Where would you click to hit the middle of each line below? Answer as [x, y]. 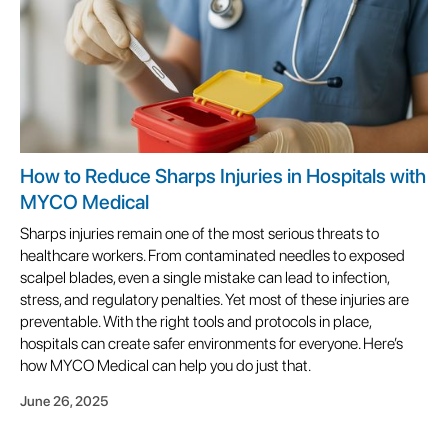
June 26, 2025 [64, 400]
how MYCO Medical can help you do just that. [165, 365]
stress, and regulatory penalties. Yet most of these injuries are [214, 299]
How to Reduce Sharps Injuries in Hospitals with [223, 175]
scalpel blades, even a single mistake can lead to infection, [204, 277]
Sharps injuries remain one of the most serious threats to [199, 233]
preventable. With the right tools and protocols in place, [195, 321]
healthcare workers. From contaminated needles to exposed [212, 255]
